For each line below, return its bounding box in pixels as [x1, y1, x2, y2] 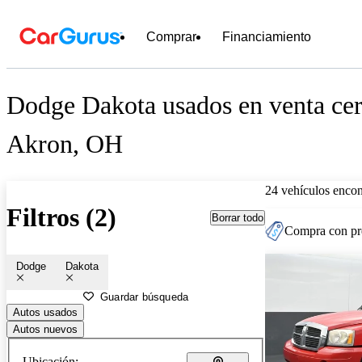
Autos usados [13, 305, 78, 318]
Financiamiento [222, 30, 311, 44]
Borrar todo [212, 211, 263, 224]
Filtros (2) [6, 203, 116, 233]
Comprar [146, 30, 196, 44]
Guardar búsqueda [100, 290, 189, 303]
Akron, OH [6, 129, 123, 159]
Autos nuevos [13, 322, 78, 335]
